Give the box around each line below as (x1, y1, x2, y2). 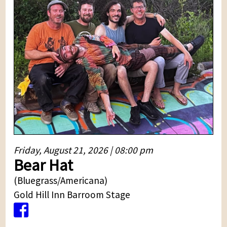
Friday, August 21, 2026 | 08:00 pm (14, 143, 154, 156)
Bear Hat (14, 155, 73, 175)
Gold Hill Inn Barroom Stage (14, 188, 131, 201)
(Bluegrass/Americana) (14, 174, 108, 186)
